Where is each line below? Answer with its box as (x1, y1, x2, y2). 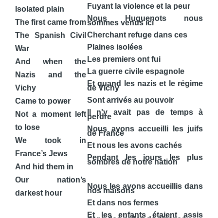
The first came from (15, 18, 86, 26)
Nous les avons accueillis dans (87, 182, 203, 190)
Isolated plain (15, 4, 64, 13)
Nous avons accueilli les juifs (87, 124, 203, 133)
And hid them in (15, 162, 73, 171)
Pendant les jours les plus (87, 153, 203, 162)
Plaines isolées (87, 42, 143, 51)
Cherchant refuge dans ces (87, 30, 189, 39)
